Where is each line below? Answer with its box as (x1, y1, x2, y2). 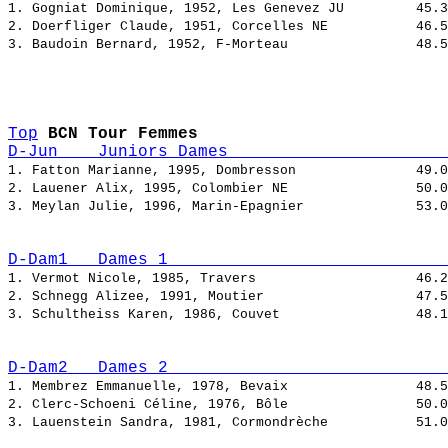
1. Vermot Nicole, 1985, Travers (8, 271, 416, 287)
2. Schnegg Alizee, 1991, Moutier (8, 289, 416, 305)
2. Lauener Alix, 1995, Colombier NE (8, 181, 416, 197)
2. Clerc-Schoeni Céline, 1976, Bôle (8, 397, 416, 413)
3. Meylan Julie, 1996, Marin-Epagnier (8, 199, 416, 215)
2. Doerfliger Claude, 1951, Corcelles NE (8, 19, 416, 35)
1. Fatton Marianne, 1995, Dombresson (8, 163, 416, 179)
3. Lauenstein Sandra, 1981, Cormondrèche (8, 415, 416, 431)
